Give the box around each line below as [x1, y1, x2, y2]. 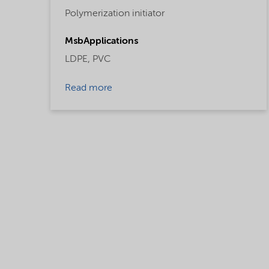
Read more [65, 83, 112, 94]
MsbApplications [65, 37, 138, 47]
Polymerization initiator [65, 9, 165, 19]
